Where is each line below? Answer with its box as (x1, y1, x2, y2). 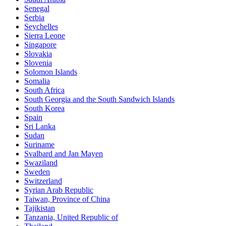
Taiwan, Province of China (24, 194, 110, 203)
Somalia (24, 76, 50, 85)
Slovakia (24, 49, 52, 58)
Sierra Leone (24, 31, 65, 40)
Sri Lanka (24, 122, 55, 131)
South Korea (24, 103, 65, 112)
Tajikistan (24, 203, 55, 212)
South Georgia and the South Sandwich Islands (24, 94, 175, 103)
